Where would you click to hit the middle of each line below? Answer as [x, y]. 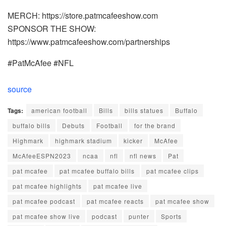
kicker [133, 141]
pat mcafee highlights [47, 186]
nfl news [143, 156]
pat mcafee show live [46, 216]
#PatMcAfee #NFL [41, 63]
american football [59, 110]
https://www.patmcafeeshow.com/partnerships [89, 42]
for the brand [155, 126]
